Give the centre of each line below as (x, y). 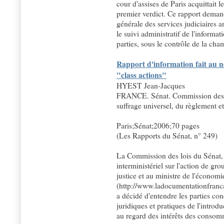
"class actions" (141, 75)
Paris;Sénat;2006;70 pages (158, 126)
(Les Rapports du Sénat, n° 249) (167, 136)
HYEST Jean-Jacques (151, 86)
